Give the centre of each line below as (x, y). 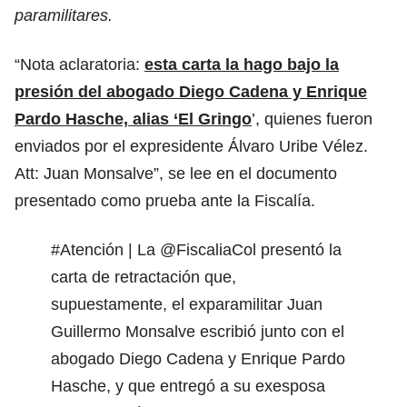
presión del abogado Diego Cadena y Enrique (191, 91)
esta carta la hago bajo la (242, 64)
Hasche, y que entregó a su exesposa (188, 386)
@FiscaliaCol (208, 249)
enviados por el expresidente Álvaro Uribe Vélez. (191, 146)
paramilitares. (64, 15)
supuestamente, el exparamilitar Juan (187, 304)
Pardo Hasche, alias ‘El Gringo (133, 119)
